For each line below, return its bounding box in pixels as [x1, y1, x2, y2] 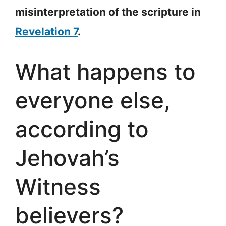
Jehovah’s [15, 144, 120, 172]
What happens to [15, 58, 196, 85]
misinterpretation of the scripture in [15, 6, 201, 19]
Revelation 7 [15, 25, 78, 38]
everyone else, [15, 86, 171, 114]
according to [15, 115, 149, 143]
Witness [15, 173, 101, 200]
